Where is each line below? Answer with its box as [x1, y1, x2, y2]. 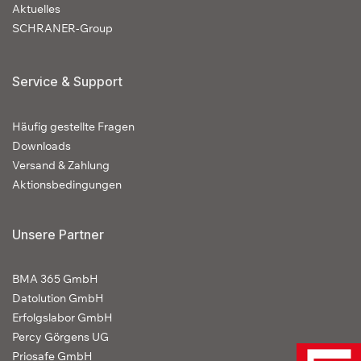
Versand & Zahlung [12, 158, 110, 172]
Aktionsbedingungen [12, 177, 122, 192]
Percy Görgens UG [12, 330, 109, 344]
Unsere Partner [12, 226, 104, 243]
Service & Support [12, 73, 122, 89]
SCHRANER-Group [12, 21, 113, 35]
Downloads [12, 139, 71, 153]
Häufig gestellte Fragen [12, 119, 135, 134]
